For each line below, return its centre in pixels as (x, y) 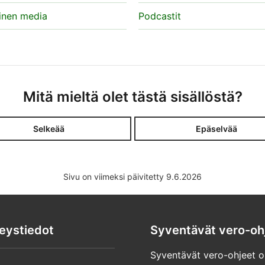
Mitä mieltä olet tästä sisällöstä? (133, 97)
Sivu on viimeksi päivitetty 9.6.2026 (132, 177)
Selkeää (49, 128)
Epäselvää (217, 128)
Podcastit (160, 16)
